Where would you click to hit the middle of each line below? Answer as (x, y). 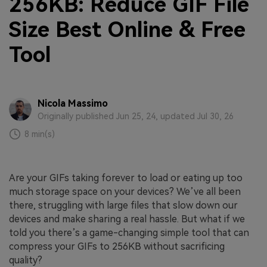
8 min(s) (40, 134)
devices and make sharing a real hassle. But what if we (127, 219)
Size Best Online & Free (127, 30)
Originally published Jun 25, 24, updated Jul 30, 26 (135, 116)
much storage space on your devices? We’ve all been (125, 192)
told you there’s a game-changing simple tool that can (129, 233)
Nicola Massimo (72, 103)
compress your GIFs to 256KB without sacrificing (117, 247)
